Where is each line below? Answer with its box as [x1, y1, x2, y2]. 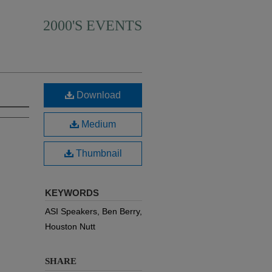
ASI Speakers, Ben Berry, [45, 206, 142, 216]
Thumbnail [73, 148, 122, 158]
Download [74, 90, 121, 100]
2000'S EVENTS [43, 18, 142, 33]
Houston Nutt [45, 222, 95, 231]
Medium [79, 119, 116, 129]
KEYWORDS [45, 188, 99, 198]
